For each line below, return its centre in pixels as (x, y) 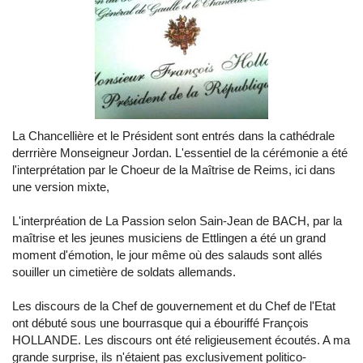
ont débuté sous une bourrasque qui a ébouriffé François (160, 323)
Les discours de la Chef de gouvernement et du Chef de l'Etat (174, 306)
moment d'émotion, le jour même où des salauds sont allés (167, 255)
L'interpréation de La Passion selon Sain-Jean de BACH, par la (177, 221)
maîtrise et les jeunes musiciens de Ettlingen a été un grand (169, 238)
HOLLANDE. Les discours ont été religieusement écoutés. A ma (181, 340)
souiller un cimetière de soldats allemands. (124, 272)
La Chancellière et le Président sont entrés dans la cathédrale (173, 136)
